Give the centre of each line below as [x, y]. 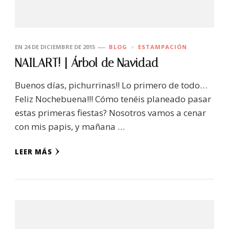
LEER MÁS [33, 152]
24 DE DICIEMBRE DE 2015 [60, 47]
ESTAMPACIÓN [163, 47]
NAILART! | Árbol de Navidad [87, 63]
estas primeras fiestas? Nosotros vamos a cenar [110, 113]
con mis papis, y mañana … [70, 127]
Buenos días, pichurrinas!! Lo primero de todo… [111, 85]
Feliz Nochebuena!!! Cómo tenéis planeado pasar [113, 99]
